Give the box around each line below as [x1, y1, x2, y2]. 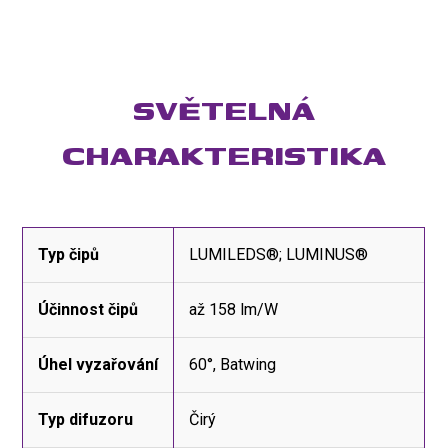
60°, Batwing [189, 354, 277, 374]
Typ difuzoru [38, 409, 134, 429]
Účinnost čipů [38, 299, 139, 319]
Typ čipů [38, 244, 100, 264]
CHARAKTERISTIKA [62, 132, 386, 176]
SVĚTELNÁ [133, 87, 315, 131]
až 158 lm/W [189, 299, 279, 319]
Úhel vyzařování [38, 354, 159, 374]
